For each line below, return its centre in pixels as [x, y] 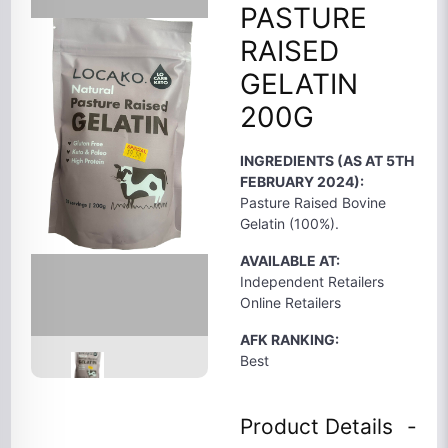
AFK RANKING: [289, 339]
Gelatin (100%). [289, 223]
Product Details [316, 426]
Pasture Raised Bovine [313, 202]
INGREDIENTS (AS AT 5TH [327, 160]
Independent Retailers [312, 281]
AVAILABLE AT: [290, 260]
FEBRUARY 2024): [302, 181]
